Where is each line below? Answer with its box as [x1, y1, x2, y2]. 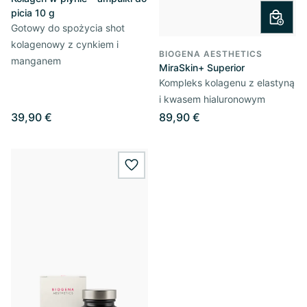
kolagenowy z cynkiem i [11, 38, 119, 50]
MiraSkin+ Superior [159, 61, 245, 73]
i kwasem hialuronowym [159, 93, 265, 105]
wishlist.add [130, 165, 195, 180]
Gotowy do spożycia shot [11, 22, 125, 34]
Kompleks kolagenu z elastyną [159, 76, 295, 88]
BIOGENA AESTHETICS [159, 48, 262, 59]
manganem [11, 55, 61, 66]
